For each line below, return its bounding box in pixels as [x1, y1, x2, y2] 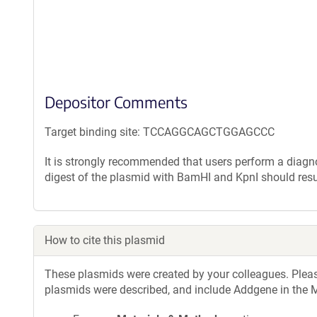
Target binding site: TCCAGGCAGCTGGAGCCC [45, 125, 275, 139]
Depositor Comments [45, 92, 188, 112]
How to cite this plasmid [45, 234, 165, 247]
